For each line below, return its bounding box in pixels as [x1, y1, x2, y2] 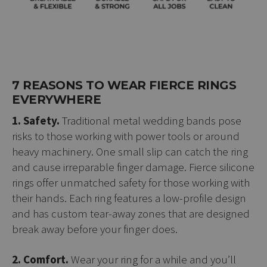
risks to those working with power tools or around [12, 128, 240, 143]
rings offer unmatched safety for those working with [12, 175, 250, 190]
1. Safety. [12, 113, 60, 128]
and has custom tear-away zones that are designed [12, 206, 250, 221]
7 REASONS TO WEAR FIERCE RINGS [12, 77, 236, 92]
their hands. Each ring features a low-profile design [12, 190, 246, 205]
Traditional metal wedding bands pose [60, 113, 241, 128]
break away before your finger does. [12, 221, 180, 236]
